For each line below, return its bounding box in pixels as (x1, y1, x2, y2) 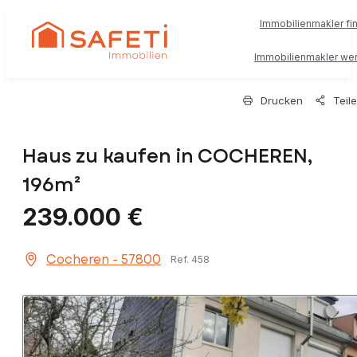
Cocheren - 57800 (46, 250, 161, 269)
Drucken (261, 94, 303, 107)
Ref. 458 (171, 253, 210, 266)
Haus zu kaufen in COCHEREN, (22, 142, 312, 171)
